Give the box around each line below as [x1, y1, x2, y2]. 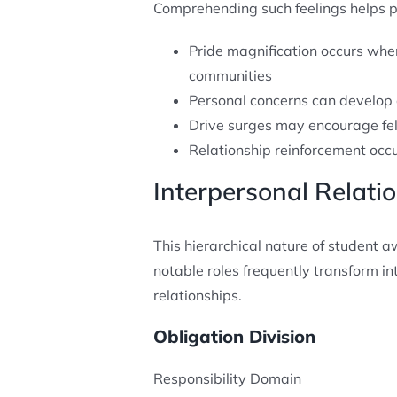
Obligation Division [152, 324, 315, 347]
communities [188, 66, 272, 84]
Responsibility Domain [152, 369, 301, 387]
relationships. [152, 285, 242, 304]
